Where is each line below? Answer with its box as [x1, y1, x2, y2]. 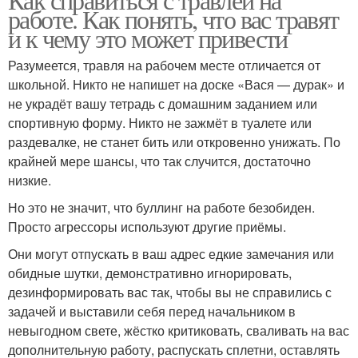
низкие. [8, 170, 51, 189]
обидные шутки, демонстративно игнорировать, [8, 263, 292, 282]
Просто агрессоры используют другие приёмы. [8, 217, 286, 236]
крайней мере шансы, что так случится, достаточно [8, 151, 311, 170]
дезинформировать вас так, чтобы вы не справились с [8, 282, 332, 301]
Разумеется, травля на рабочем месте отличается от [8, 55, 320, 74]
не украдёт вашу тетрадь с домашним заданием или [8, 93, 317, 113]
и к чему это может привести [8, 20, 288, 55]
